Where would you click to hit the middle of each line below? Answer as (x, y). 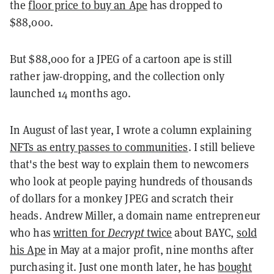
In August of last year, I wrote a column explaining (131, 129)
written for (80, 232)
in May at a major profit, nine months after (150, 249)
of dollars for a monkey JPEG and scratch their (122, 198)
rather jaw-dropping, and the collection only (117, 76)
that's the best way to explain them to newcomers (129, 164)
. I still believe (222, 146)
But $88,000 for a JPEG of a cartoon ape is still (121, 58)
